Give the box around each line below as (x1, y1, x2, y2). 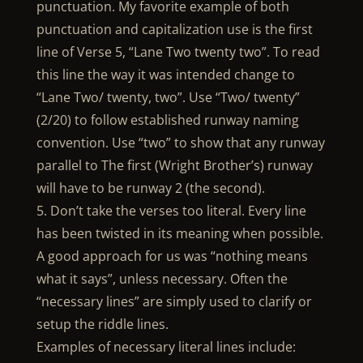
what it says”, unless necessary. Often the (36, 270, 288, 288)
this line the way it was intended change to (36, 66, 295, 83)
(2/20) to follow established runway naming (36, 111, 299, 129)
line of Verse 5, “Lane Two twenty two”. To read (36, 43, 320, 61)
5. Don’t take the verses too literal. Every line (36, 202, 306, 220)
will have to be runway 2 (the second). (36, 179, 265, 197)
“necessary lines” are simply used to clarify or (36, 293, 312, 310)
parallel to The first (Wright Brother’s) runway (36, 156, 313, 174)
